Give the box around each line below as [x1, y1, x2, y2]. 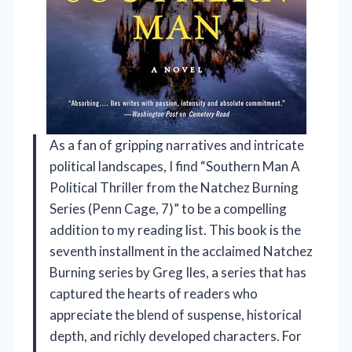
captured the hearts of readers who [49, 285, 258, 302]
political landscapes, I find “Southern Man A [49, 158, 300, 175]
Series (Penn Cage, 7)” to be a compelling [49, 200, 287, 218]
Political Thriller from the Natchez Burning [49, 179, 299, 196]
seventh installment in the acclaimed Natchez [49, 243, 313, 260]
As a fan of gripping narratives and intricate [49, 137, 304, 154]
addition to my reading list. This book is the [49, 222, 301, 239]
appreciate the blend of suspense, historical [49, 306, 302, 324]
